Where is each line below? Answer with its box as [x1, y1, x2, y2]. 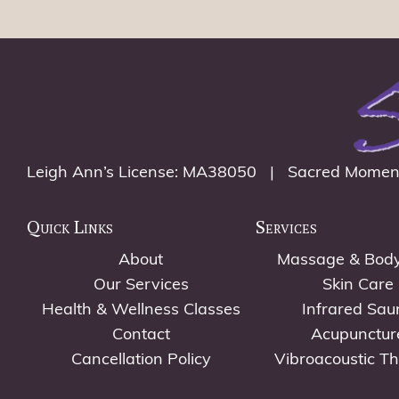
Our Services [93, 276, 189, 294]
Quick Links [27, 214, 113, 239]
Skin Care [322, 276, 395, 294]
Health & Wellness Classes [41, 301, 240, 319]
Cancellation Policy [70, 351, 211, 369]
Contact [111, 326, 170, 344]
